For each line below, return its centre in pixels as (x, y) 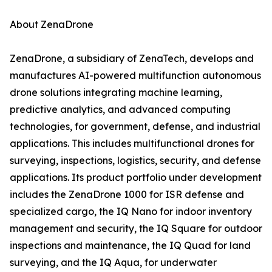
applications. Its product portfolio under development (136, 177)
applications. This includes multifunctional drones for (132, 143)
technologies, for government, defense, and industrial (135, 126)
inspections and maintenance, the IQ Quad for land (130, 245)
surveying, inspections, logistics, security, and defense (135, 160)
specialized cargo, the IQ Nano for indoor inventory (131, 211)
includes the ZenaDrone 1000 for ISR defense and (127, 194)
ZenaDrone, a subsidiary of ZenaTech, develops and (132, 58)
